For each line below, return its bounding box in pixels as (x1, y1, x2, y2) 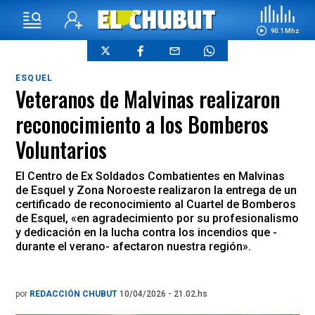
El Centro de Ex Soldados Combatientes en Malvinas (15, 169, 285, 183)
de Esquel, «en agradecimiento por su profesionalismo (15, 212, 299, 225)
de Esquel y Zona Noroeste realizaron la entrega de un (15, 184, 297, 197)
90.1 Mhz (270, 26, 300, 34)
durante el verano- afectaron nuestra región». (15, 240, 251, 253)
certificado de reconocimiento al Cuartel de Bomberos (15, 198, 296, 211)
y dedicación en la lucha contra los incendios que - (15, 226, 277, 239)
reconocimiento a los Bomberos (15, 108, 269, 140)
